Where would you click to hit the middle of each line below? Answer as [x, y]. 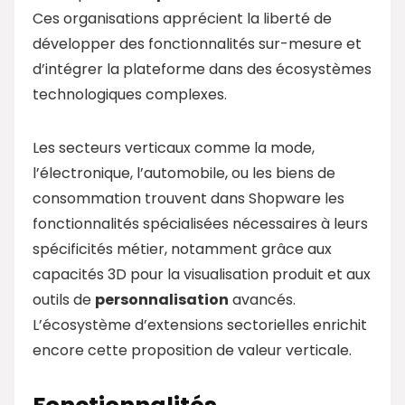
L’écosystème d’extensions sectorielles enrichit [200, 325]
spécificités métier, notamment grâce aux [182, 249]
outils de [64, 299]
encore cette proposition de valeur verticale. [192, 350]
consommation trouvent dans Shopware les [188, 198]
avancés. [262, 299]
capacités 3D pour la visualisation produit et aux [202, 274]
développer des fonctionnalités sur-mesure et [197, 43]
